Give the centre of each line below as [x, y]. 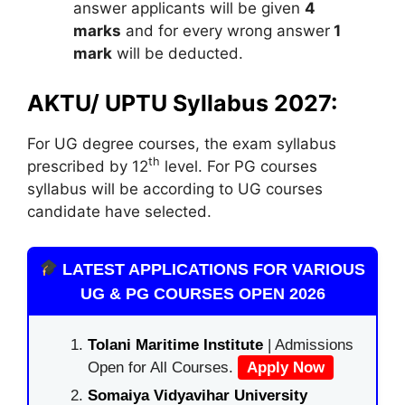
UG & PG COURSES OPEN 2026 [202, 293]
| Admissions [308, 344]
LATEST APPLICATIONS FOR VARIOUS [212, 269]
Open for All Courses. [163, 367]
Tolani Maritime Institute [175, 344]
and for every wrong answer [226, 30]
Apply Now [286, 367]
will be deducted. [178, 53]
